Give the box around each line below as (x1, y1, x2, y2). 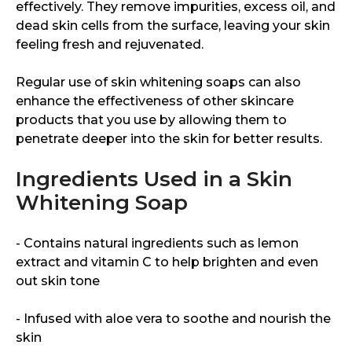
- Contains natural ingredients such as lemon (16, 236, 299, 251)
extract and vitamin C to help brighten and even (16, 255, 318, 269)
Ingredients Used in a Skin (16, 167, 292, 192)
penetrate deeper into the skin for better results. (16, 131, 322, 146)
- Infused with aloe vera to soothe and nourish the (16, 311, 331, 326)
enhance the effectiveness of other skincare (16, 93, 294, 108)
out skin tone (16, 273, 103, 288)
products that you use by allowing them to (16, 112, 287, 127)
